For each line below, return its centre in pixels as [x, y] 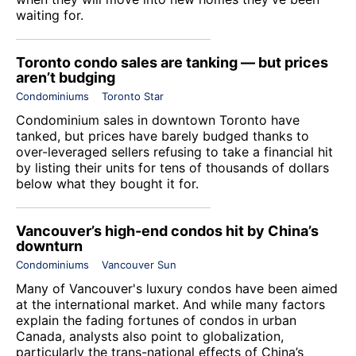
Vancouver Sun [139, 264]
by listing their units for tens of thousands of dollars [172, 167]
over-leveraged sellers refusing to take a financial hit [174, 151]
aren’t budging [66, 77]
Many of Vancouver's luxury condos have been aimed [177, 288]
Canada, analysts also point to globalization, [150, 336]
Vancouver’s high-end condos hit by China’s [167, 230]
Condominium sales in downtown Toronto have [158, 120]
